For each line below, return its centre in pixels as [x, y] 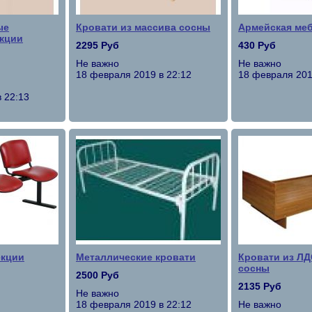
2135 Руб [260, 286]
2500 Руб [97, 275]
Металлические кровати [136, 257]
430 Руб [257, 45]
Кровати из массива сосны [143, 27]
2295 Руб [97, 45]
